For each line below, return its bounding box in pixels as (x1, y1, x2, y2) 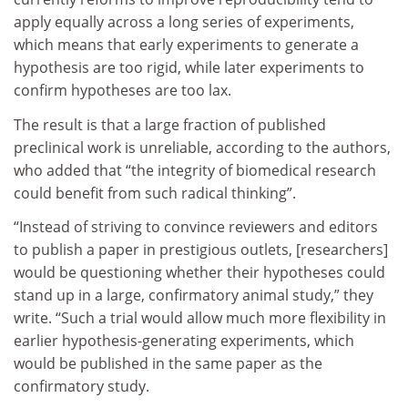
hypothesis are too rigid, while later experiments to (14, 57, 364, 78)
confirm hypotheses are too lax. (14, 80, 231, 101)
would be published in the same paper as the (14, 353, 322, 374)
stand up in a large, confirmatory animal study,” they (14, 285, 373, 306)
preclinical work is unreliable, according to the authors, (14, 137, 391, 158)
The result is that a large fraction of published (14, 114, 326, 135)
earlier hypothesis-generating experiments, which (14, 331, 354, 352)
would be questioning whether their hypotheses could (14, 262, 385, 283)
